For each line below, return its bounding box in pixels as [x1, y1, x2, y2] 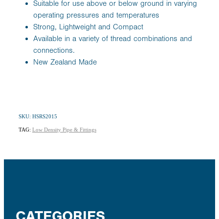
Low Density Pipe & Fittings [32, 126, 96, 132]
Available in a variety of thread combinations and [33, 34, 192, 43]
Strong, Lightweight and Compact [33, 22, 143, 31]
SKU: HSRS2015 [19, 113, 57, 119]
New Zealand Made [33, 57, 97, 66]
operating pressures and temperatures [33, 10, 159, 20]
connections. [33, 45, 75, 55]
